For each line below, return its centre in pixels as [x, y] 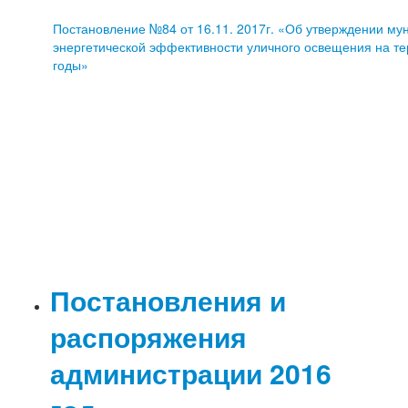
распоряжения [149, 337]
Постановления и [168, 301]
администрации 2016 [191, 373]
